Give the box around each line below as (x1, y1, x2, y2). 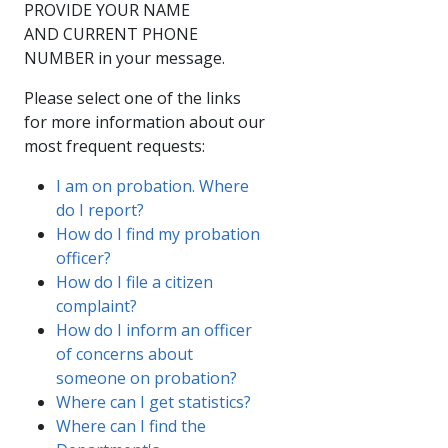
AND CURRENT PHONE (24, 22, 198, 45)
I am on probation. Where (56, 174, 249, 197)
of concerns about (56, 342, 193, 365)
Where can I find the (56, 414, 206, 437)
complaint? (56, 294, 137, 317)
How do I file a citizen (56, 270, 213, 293)
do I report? (56, 198, 144, 221)
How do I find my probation (56, 222, 260, 245)
